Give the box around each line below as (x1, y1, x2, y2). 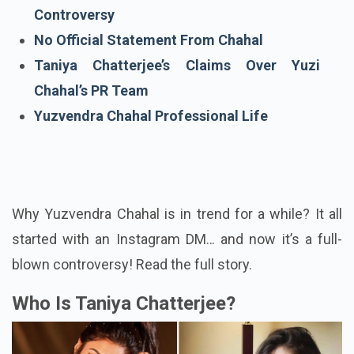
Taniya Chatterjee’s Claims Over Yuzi (34, 82, 320, 100)
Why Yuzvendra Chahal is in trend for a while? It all (12, 231, 342, 248)
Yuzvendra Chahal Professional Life (34, 133, 268, 150)
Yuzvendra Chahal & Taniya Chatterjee (34, 6, 320, 24)
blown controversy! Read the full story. (12, 281, 252, 299)
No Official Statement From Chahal (34, 57, 263, 74)
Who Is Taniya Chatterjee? (12, 318, 235, 341)
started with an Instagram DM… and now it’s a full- (12, 256, 342, 273)
